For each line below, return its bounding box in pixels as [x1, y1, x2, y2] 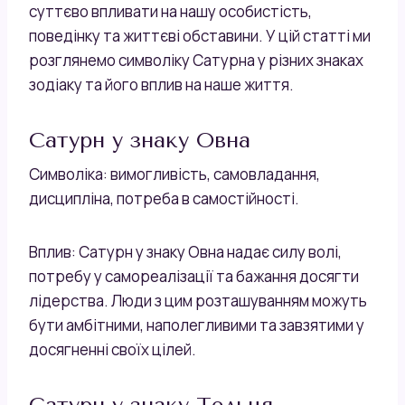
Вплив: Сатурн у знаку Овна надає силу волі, [29, 240, 342, 262]
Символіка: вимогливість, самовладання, [29, 163, 320, 184]
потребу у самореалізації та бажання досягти [29, 265, 359, 287]
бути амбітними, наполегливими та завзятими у [29, 314, 364, 335]
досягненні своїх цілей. [29, 338, 196, 360]
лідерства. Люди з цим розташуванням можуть [29, 289, 367, 311]
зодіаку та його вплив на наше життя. [29, 73, 294, 95]
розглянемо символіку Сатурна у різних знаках [29, 49, 363, 71]
